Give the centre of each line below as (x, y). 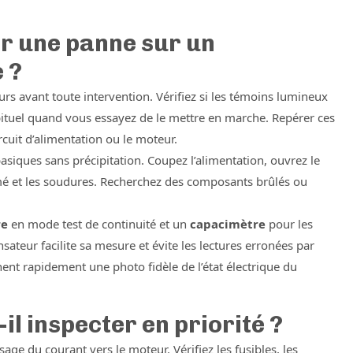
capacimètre (228, 224)
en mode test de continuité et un (99, 224)
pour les (289, 224)
